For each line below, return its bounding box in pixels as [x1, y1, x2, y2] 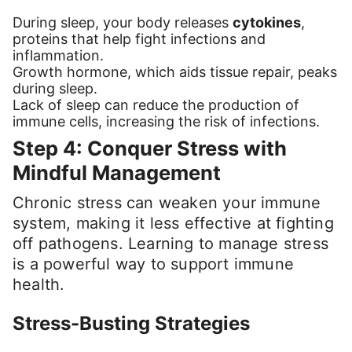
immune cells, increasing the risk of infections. [13, 113, 320, 130]
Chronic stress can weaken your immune [13, 193, 321, 213]
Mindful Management [13, 160, 221, 185]
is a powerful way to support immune [13, 255, 295, 274]
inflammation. [13, 47, 104, 64]
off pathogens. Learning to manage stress [13, 234, 329, 254]
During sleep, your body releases [13, 14, 233, 31]
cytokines [233, 14, 301, 31]
